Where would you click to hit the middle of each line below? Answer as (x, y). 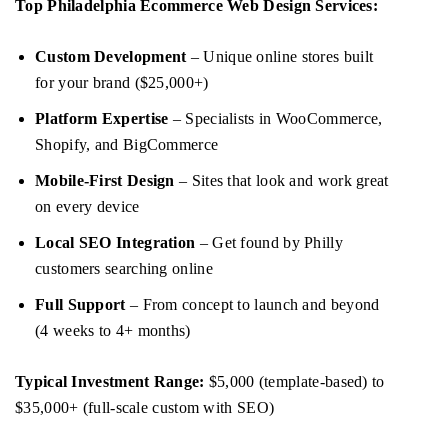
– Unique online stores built (280, 57)
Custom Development (111, 57)
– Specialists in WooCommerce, (275, 119)
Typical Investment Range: (110, 382)
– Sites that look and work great (281, 181)
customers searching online (124, 269)
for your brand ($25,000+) (122, 83)
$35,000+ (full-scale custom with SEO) (145, 408)
